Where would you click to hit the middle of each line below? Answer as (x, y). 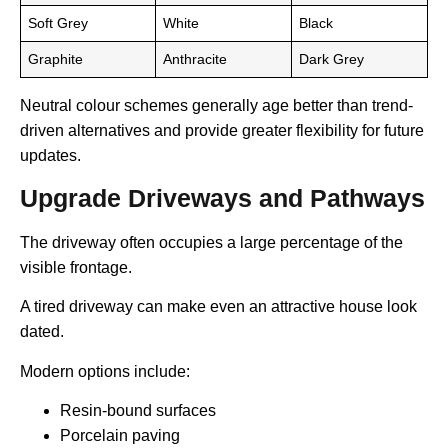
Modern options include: (105, 371)
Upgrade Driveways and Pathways (222, 198)
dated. (42, 332)
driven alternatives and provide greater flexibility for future (222, 130)
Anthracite (195, 58)
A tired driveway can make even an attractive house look (218, 307)
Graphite (56, 58)
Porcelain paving (120, 436)
